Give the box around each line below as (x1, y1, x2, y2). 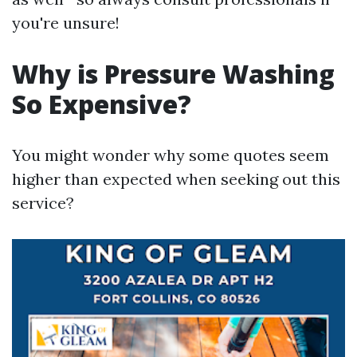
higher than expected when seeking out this (12, 169, 340, 189)
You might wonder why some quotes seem (12, 145, 329, 165)
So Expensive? (12, 87, 191, 121)
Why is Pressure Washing (12, 57, 335, 91)
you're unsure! (12, 13, 120, 33)
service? (12, 193, 74, 213)
